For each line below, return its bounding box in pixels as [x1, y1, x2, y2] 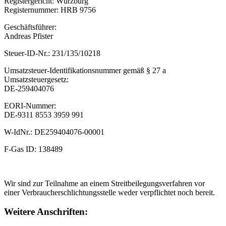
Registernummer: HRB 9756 [4, 5, 96, 14]
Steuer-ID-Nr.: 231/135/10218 [4, 48, 100, 58]
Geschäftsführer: [4, 22, 56, 31]
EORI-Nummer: [4, 101, 56, 110]
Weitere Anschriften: [4, 206, 88, 217]
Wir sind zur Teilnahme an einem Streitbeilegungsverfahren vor [4, 179, 205, 188]
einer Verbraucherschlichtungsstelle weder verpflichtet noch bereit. [4, 188, 215, 197]
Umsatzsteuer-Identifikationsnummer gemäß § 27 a [4, 66, 166, 75]
